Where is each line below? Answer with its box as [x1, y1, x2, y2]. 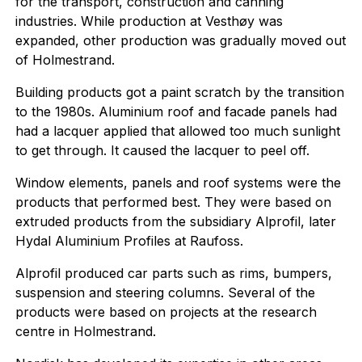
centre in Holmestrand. [15, 323, 156, 339]
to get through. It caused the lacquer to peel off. [15, 142, 309, 158]
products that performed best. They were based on [15, 194, 331, 210]
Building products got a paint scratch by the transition [15, 84, 344, 100]
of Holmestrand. [15, 52, 115, 68]
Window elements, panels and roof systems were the [15, 175, 341, 191]
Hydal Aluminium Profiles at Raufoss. [15, 233, 243, 249]
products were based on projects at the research [15, 304, 317, 320]
